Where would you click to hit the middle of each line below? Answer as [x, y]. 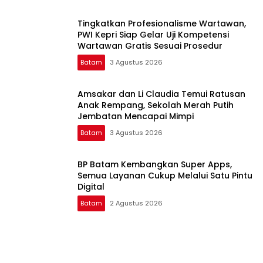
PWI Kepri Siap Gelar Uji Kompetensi [153, 34]
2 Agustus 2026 [136, 203]
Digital [91, 186]
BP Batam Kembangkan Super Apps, [155, 164]
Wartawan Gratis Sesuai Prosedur [150, 45]
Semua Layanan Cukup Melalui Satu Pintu [165, 175]
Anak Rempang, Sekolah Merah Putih [156, 105]
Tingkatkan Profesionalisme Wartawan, [162, 23]
